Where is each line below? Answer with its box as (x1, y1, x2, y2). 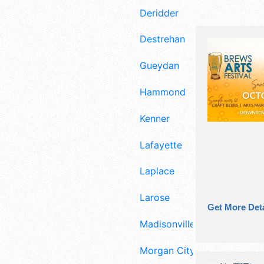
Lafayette (140, 138, 182, 151)
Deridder (140, 6, 179, 19)
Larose (140, 192, 170, 204)
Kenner (140, 112, 170, 124)
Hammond (140, 85, 186, 98)
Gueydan (140, 60, 179, 72)
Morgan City (140, 244, 195, 256)
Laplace (140, 165, 174, 177)
